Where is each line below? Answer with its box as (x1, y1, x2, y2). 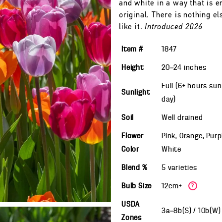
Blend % (121, 164, 148, 172)
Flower (121, 132, 144, 140)
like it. (119, 23, 145, 31)
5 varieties (162, 164, 197, 172)
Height (121, 64, 144, 72)
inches (183, 64, 207, 72)
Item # (121, 46, 143, 54)
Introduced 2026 (145, 23, 203, 31)
